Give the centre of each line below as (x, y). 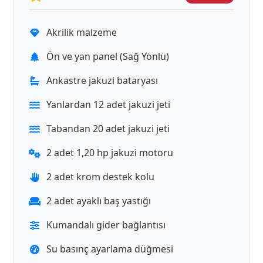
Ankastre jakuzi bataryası (102, 80)
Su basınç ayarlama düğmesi (110, 249)
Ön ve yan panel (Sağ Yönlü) (108, 56)
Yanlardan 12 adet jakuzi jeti (108, 104)
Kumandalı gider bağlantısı (106, 225)
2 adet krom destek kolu (100, 177)
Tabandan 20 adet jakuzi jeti (108, 129)
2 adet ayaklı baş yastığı (99, 201)
